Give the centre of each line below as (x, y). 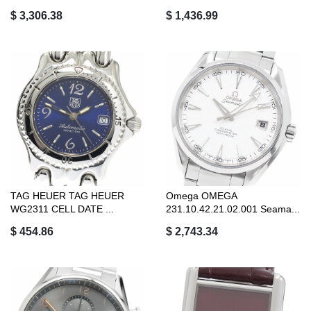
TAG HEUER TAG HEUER (67, 195)
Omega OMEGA (201, 195)
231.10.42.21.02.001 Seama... (233, 209)
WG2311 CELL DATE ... (62, 209)
